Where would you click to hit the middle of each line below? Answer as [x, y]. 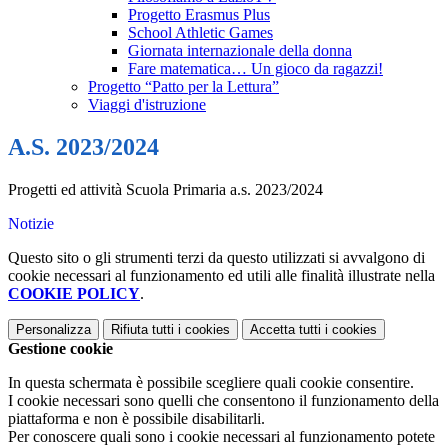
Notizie [31, 224]
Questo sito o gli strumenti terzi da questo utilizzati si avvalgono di [216, 258]
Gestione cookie [60, 349]
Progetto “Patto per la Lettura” [183, 87]
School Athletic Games [200, 33]
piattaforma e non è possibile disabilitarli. [136, 419]
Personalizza [53, 330]
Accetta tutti [285, 330]
